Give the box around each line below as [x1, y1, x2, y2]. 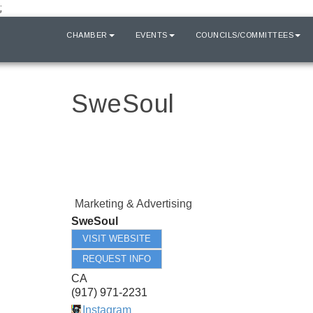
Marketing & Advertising [75, 198, 192, 210]
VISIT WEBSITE [82, 233, 151, 244]
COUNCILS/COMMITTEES [195, 31, 293, 39]
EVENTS [135, 31, 168, 39]
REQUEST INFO [82, 254, 151, 264]
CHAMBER [66, 31, 108, 39]
